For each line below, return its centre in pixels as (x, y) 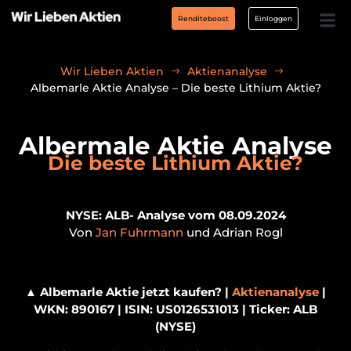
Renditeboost (203, 18)
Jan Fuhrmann (139, 232)
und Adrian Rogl (233, 232)
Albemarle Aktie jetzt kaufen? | (134, 292)
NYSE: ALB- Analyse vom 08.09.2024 (175, 215)
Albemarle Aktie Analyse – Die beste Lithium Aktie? (175, 88)
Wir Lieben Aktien (112, 71)
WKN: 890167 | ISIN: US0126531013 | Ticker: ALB (175, 309)
